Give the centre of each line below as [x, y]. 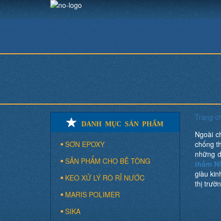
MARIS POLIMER [92, 194]
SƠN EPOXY [85, 144]
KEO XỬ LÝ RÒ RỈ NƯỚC [105, 178]
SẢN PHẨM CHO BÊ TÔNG [108, 161]
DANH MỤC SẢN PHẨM [123, 123]
